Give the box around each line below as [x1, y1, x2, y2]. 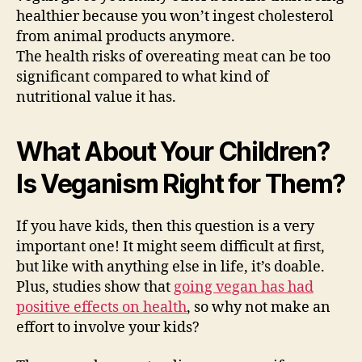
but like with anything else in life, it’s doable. [16, 258, 325, 277]
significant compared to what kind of [16, 68, 269, 87]
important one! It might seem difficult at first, [16, 238, 325, 257]
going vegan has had [174, 278, 314, 297]
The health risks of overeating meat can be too [16, 48, 330, 67]
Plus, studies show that [16, 278, 174, 297]
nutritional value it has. [16, 88, 176, 107]
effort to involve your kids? [16, 318, 200, 338]
